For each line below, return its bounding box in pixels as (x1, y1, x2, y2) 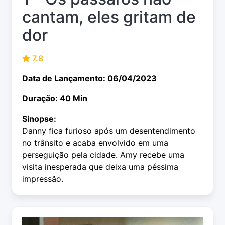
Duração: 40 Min (22, 93, 87, 104)
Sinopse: (22, 114, 56, 124)
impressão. (22, 174, 63, 184)
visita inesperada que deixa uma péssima (22, 162, 178, 172)
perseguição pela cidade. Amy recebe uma (22, 150, 184, 160)
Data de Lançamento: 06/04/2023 (22, 73, 157, 84)
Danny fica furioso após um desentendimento (22, 126, 195, 136)
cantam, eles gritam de (22, 7, 196, 27)
